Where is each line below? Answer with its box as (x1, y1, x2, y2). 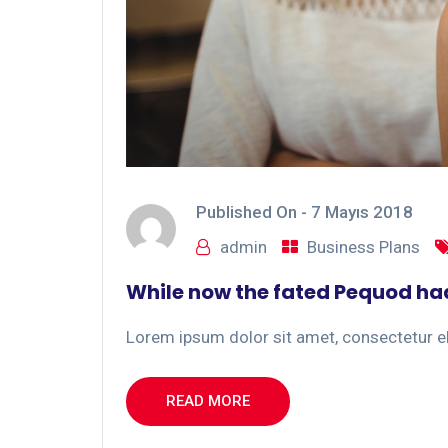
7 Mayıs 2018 (311, 202, 413, 223)
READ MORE (166, 392, 250, 411)
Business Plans (307, 237, 420, 258)
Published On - (196, 202, 311, 223)
